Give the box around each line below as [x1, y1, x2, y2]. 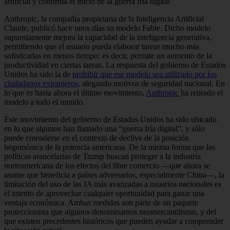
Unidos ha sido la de [4, 69, 72, 79]
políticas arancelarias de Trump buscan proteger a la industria [4, 151, 201, 161]
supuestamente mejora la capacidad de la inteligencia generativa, [4, 32, 212, 42]
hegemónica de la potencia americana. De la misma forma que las [4, 142, 215, 151]
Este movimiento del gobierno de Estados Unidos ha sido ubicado [4, 114, 217, 124]
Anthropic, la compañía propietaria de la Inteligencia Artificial [4, 14, 204, 23]
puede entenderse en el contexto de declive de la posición [4, 133, 189, 142]
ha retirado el [181, 88, 223, 97]
